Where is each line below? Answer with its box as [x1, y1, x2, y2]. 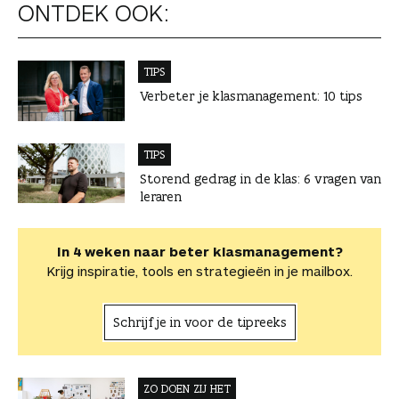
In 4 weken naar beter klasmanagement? [56, 242, 343, 259]
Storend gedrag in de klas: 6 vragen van [140, 169, 381, 187]
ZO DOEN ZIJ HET [143, 380, 231, 396]
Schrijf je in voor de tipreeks [112, 313, 287, 330]
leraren [140, 187, 182, 205]
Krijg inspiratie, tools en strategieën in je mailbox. [46, 262, 353, 279]
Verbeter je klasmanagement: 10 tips [140, 87, 362, 105]
